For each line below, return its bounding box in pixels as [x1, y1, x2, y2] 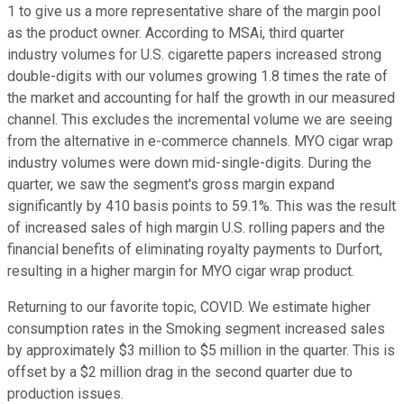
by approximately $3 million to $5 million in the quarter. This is [7, 342, 395, 360]
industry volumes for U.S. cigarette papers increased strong [7, 46, 381, 64]
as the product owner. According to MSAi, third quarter [7, 24, 344, 42]
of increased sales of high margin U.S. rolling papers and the [7, 219, 385, 237]
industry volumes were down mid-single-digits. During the [7, 154, 372, 172]
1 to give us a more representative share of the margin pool [7, 3, 381, 21]
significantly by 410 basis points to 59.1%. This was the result [7, 197, 396, 216]
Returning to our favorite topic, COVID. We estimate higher [7, 298, 371, 317]
